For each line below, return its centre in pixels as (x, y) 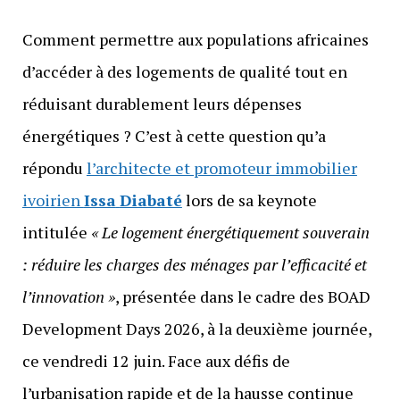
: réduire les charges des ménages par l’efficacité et (194, 264)
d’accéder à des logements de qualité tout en (184, 71)
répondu (54, 167)
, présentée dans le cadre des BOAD (242, 296)
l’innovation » (68, 296)
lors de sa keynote (249, 200)
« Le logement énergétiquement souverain (230, 232)
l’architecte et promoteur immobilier (221, 167)
